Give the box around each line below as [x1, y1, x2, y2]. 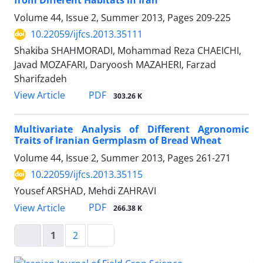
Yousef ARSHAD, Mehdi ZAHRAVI [14, 184, 156, 198]
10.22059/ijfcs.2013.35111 [31, 28, 143, 41]
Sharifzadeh [14, 72, 67, 86]
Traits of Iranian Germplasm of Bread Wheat [14, 134, 221, 147]
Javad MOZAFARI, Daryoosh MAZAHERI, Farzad [14, 58, 216, 72]
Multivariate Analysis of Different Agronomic [14, 123, 249, 136]
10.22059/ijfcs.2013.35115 [31, 168, 143, 181]
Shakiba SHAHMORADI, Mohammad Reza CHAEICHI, [14, 44, 241, 58]
